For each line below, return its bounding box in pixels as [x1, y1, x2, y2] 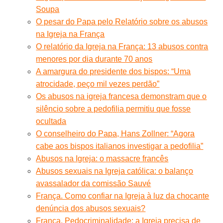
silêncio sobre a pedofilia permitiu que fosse [36, 104, 191, 113]
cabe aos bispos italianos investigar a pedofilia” [36, 141, 204, 150]
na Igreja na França [36, 29, 105, 38]
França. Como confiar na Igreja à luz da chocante [36, 191, 210, 200]
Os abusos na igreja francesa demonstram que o [36, 92, 207, 101]
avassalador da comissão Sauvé [36, 179, 151, 188]
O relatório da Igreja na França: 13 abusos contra [36, 42, 209, 51]
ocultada [36, 116, 67, 125]
